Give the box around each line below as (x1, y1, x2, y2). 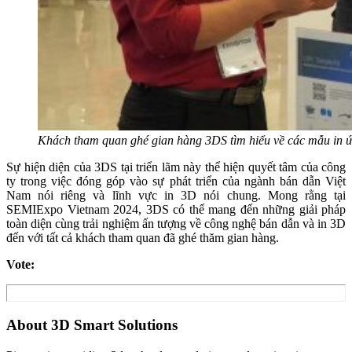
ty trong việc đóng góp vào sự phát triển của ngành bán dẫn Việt (6, 174, 346, 189)
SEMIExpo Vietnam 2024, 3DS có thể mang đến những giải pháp (6, 203, 346, 217)
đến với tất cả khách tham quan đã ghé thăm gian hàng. (6, 231, 279, 245)
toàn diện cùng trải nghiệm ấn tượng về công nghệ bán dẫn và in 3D (6, 217, 346, 231)
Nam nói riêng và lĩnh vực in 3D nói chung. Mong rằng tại (6, 189, 346, 203)
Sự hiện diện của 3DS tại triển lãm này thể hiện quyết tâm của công (6, 160, 346, 174)
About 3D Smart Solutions (6, 317, 178, 334)
